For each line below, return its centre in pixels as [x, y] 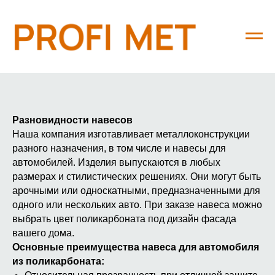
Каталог [103, 26]
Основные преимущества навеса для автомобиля [136, 247]
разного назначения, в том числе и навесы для [119, 148]
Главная [36, 26]
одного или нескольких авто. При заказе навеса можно [137, 205]
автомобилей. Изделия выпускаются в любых [116, 162]
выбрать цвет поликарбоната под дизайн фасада [124, 219]
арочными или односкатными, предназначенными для [136, 191]
